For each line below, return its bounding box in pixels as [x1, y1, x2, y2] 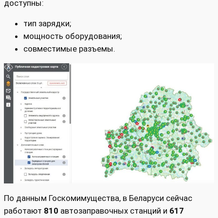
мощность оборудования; [23, 31, 122, 41]
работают [4, 206, 44, 216]
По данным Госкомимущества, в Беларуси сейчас [4, 193, 192, 203]
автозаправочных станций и [58, 206, 169, 216]
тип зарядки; [23, 18, 71, 29]
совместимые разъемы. [23, 44, 115, 54]
